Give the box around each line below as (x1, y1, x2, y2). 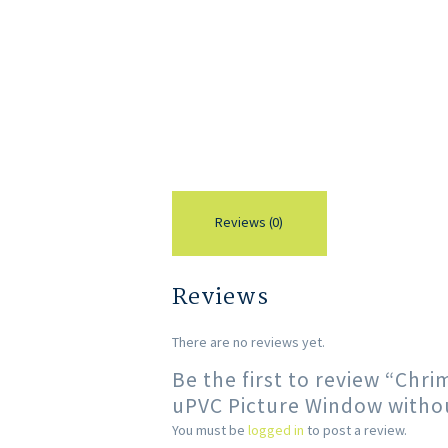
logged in (248, 421, 304, 440)
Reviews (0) (215, 213, 284, 232)
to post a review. (304, 421, 407, 440)
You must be (172, 421, 248, 440)
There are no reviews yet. (172, 333, 325, 352)
